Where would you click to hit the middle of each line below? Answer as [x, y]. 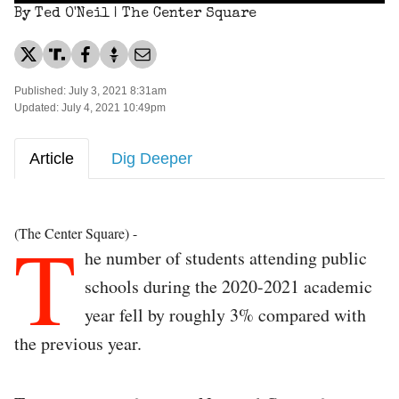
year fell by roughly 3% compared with [225, 314]
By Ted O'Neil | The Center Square [135, 14]
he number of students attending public [226, 257]
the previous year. [78, 343]
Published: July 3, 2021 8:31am [90, 90]
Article [52, 158]
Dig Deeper [152, 158]
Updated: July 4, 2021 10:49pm [90, 107]
